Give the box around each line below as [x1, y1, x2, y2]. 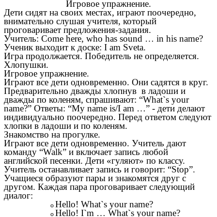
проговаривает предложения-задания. [4, 25, 151, 35]
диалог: [4, 190, 33, 201]
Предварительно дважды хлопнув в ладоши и [4, 86, 186, 96]
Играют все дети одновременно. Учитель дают [4, 138, 186, 149]
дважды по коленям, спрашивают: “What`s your [4, 94, 189, 105]
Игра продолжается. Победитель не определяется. [4, 51, 199, 62]
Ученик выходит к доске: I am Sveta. [4, 42, 146, 53]
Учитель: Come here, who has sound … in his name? [4, 33, 203, 44]
